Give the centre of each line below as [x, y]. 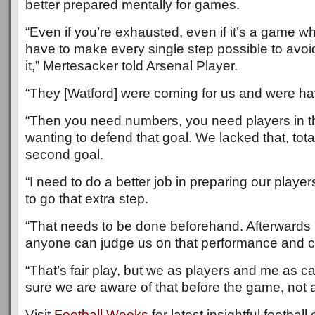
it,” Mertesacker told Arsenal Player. [131, 66]
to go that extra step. [87, 199]
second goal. [64, 154]
